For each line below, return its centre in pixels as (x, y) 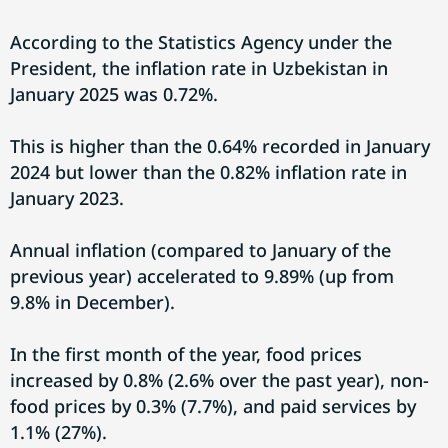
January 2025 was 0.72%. (114, 94)
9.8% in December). (92, 302)
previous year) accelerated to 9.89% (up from (202, 276)
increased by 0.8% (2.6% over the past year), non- (219, 380)
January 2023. (67, 198)
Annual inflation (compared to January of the (200, 250)
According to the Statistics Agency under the (201, 42)
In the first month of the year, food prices (186, 354)
